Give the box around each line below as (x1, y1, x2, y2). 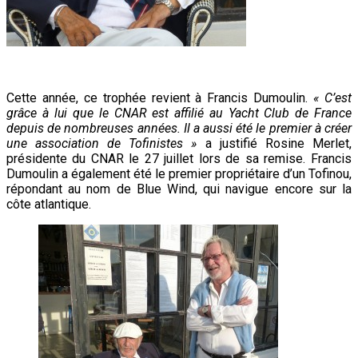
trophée (102, 89, 146, 105)
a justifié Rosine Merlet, (197, 135, 352, 151)
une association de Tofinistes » (6, 135, 197, 151)
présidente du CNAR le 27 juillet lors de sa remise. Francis (6, 150, 352, 166)
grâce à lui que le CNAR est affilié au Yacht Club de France (6, 105, 352, 121)
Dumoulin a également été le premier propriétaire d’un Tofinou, (6, 165, 352, 181)
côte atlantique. (6, 196, 91, 212)
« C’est (313, 89, 352, 105)
